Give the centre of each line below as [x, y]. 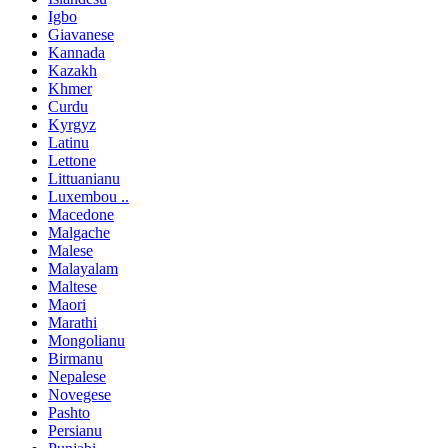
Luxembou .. [88, 197]
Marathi [72, 323]
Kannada [76, 53]
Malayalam [83, 269]
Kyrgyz [72, 125]
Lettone [72, 161]
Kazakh [72, 71]
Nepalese [77, 377]
